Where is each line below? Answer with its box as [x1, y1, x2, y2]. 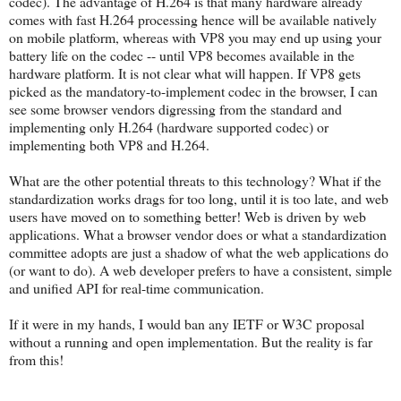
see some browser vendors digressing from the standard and [9, 98, 342, 118]
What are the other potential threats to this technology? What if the [9, 170, 381, 190]
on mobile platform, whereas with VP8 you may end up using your [9, 27, 381, 47]
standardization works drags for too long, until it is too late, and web [9, 188, 388, 208]
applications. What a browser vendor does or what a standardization [9, 224, 387, 243]
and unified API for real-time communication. [9, 277, 264, 297]
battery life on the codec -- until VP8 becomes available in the [9, 45, 354, 64]
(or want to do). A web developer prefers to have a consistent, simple [9, 260, 392, 279]
